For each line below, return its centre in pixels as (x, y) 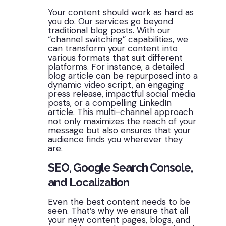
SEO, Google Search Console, (121, 167)
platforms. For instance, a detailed (116, 66)
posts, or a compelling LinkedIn (110, 103)
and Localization (89, 182)
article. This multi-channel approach (121, 112)
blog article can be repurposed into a (123, 75)
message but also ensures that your (120, 130)
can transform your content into (113, 48)
